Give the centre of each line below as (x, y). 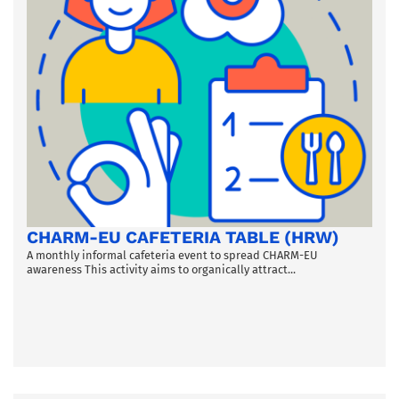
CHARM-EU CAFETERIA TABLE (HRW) (183, 238)
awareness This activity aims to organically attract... (161, 270)
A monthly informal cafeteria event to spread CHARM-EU (172, 256)
